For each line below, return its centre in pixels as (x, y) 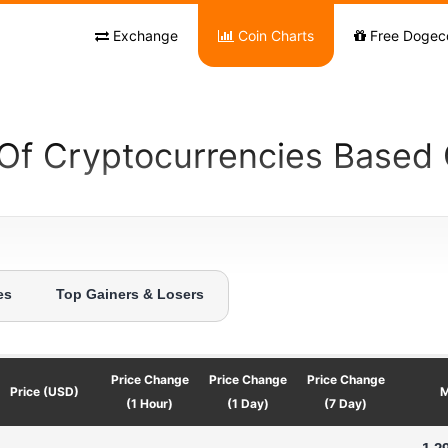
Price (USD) (45, 391)
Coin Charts (274, 35)
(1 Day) (247, 403)
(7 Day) (346, 403)
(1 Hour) (150, 403)
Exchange (143, 35)
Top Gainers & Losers (129, 295)
